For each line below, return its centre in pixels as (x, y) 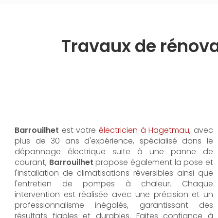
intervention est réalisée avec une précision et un (114, 194)
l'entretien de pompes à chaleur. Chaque (114, 184)
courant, (32, 162)
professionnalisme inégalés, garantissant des (114, 205)
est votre (80, 130)
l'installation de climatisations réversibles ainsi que (114, 173)
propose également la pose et (153, 162)
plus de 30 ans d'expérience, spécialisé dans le (114, 141)
